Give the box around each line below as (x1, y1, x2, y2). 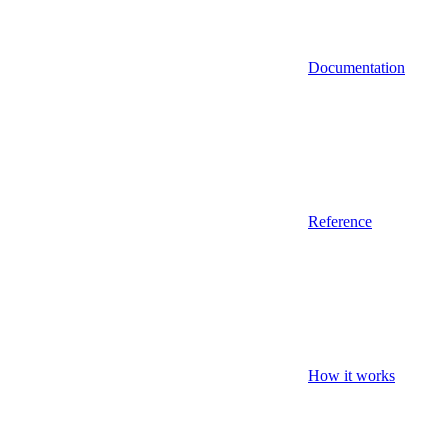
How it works (308, 366, 395, 384)
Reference (308, 212, 372, 230)
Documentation (308, 58, 405, 76)
